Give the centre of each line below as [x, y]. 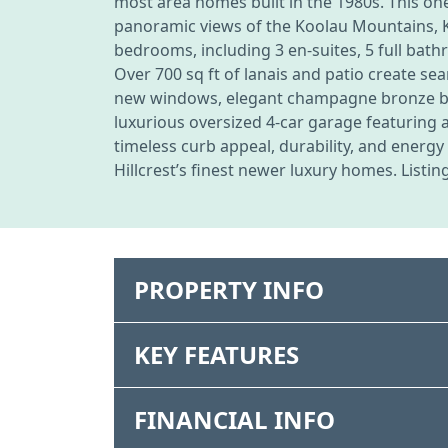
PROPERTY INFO [229, 289]
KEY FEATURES [216, 354]
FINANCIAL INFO [234, 419]
